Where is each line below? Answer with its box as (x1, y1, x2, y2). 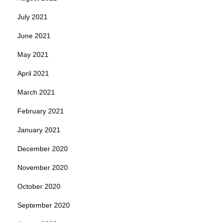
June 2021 (17, 31, 51, 40)
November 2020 (17, 163, 68, 171)
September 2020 (17, 201, 70, 209)
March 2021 (17, 88, 55, 96)
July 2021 (17, 12, 48, 21)
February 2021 (17, 107, 64, 115)
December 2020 (17, 144, 68, 153)
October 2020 (17, 182, 60, 190)
